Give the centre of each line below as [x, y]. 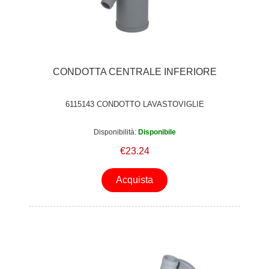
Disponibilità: [115, 132]
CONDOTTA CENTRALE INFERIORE [134, 71]
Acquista [134, 180]
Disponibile [157, 132]
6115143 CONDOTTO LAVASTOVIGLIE [134, 104]
